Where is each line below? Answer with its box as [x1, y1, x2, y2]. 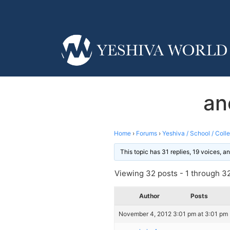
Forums [136, 129, 157, 137]
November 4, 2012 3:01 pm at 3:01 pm [119, 209, 228, 218]
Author [139, 191, 160, 200]
